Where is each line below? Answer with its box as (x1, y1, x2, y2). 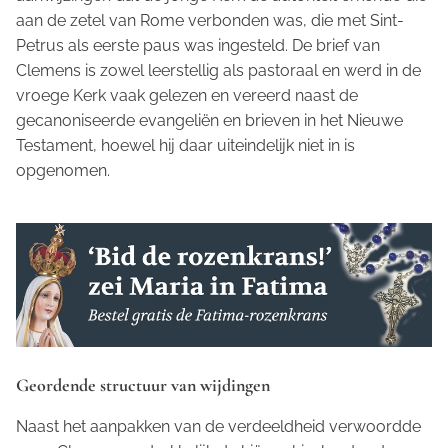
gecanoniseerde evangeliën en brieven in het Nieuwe (16, 110, 403, 130)
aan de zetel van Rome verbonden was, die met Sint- (16, 10, 404, 30)
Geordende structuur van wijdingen (16, 374, 270, 397)
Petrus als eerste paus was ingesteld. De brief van (16, 35, 380, 55)
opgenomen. (16, 160, 110, 180)
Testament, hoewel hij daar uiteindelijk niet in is (16, 135, 355, 155)
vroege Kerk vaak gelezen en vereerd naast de (16, 85, 358, 105)
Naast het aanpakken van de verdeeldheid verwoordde (16, 417, 421, 437)
